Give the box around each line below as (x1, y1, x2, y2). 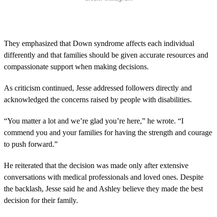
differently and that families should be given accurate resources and (4, 51, 208, 60)
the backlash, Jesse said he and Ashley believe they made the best (4, 185, 203, 193)
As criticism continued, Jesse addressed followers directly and (4, 84, 192, 93)
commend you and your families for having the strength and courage (4, 128, 212, 137)
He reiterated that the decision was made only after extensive (4, 161, 188, 170)
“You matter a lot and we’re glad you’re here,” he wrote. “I (4, 117, 184, 125)
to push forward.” (4, 140, 58, 149)
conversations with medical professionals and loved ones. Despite (4, 173, 203, 182)
